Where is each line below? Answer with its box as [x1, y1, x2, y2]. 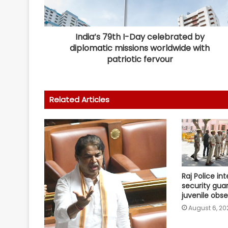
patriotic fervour [106, 53, 173, 66]
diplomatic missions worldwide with [70, 42, 210, 54]
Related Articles [49, 94, 109, 105]
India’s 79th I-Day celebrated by [75, 31, 205, 43]
